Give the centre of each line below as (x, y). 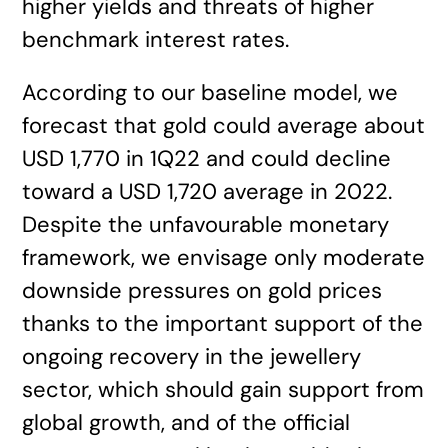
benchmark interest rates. (156, 39)
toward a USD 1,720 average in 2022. (207, 191)
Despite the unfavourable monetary (206, 224)
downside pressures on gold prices (202, 290)
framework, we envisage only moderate (224, 257)
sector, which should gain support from (223, 389)
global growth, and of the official (186, 422)
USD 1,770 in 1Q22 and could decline (207, 158)
